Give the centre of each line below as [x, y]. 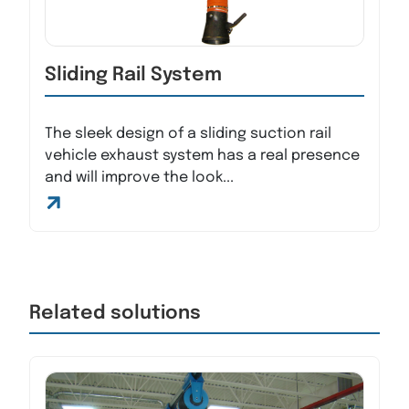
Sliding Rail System [133, 75]
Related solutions [115, 314]
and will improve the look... [139, 178]
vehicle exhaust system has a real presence [202, 156]
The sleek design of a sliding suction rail [188, 134]
